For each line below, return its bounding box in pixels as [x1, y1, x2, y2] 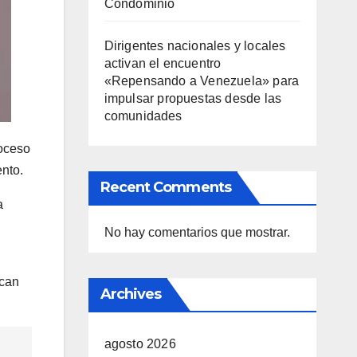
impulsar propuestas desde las [104, 92, 282, 105]
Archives [100, 285, 162, 303]
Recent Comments [100, 178, 231, 196]
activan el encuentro [104, 57, 222, 70]
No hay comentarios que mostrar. [104, 226, 290, 239]
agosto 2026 [104, 337, 176, 351]
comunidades [104, 109, 182, 123]
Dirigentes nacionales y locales [104, 39, 286, 53]
